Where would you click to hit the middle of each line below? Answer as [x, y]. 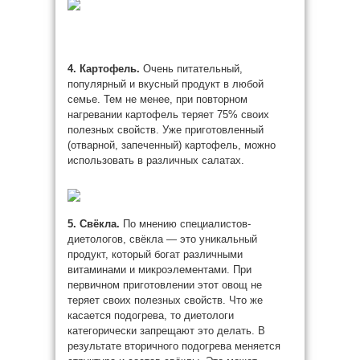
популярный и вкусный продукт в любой [166, 84]
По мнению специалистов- [187, 224]
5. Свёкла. [95, 224]
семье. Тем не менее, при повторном [157, 99]
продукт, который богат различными [155, 254]
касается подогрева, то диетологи [151, 315]
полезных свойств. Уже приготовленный [166, 130]
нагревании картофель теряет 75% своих [168, 115]
